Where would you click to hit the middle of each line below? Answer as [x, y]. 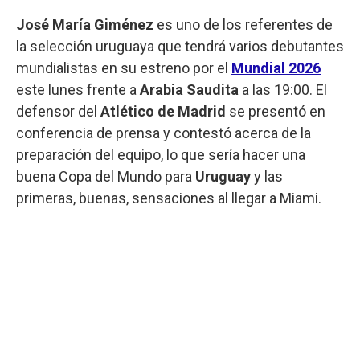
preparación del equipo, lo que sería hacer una [161, 154]
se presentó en [276, 111]
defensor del [57, 111]
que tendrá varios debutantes [251, 46]
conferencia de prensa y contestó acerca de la [164, 133]
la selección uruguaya [85, 46]
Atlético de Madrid [162, 111]
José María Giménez [85, 24]
